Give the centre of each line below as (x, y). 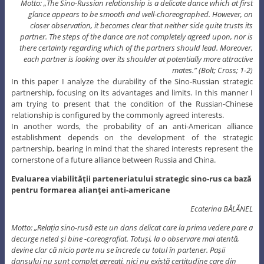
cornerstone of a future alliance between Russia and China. (113, 159)
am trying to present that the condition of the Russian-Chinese (132, 103)
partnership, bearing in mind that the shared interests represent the (132, 148)
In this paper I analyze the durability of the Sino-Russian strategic (132, 81)
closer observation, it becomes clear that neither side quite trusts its (142, 25)
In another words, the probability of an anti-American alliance (132, 126)
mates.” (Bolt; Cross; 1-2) (213, 70)
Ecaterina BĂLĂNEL (222, 208)
